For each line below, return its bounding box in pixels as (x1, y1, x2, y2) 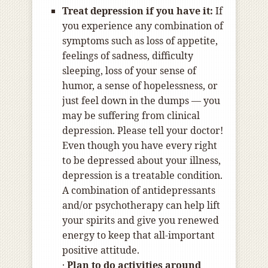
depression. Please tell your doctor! (62, 124, 223, 138)
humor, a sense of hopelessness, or (62, 79, 218, 93)
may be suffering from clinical (62, 109, 200, 123)
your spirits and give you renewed (62, 214, 219, 227)
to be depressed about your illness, (62, 154, 221, 167)
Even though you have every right (62, 139, 217, 153)
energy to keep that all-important (62, 229, 215, 242)
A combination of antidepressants (62, 184, 215, 197)
